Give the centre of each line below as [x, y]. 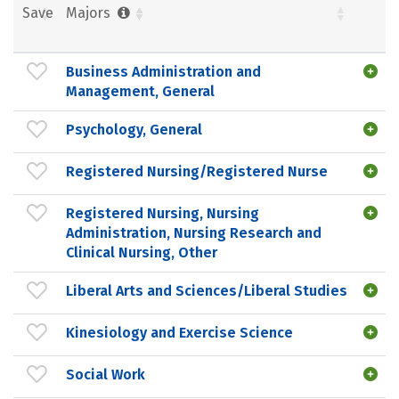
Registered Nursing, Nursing [163, 213]
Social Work [106, 374]
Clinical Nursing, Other [142, 252]
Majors [90, 12]
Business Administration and [163, 71]
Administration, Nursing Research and [194, 232]
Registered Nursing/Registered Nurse [197, 171]
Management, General [140, 91]
